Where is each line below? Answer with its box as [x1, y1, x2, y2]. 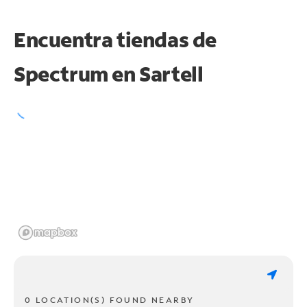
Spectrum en [14, 60, 140, 87]
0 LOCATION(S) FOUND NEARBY [25, 294, 195, 305]
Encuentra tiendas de [14, 25, 217, 53]
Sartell [139, 60, 204, 87]
